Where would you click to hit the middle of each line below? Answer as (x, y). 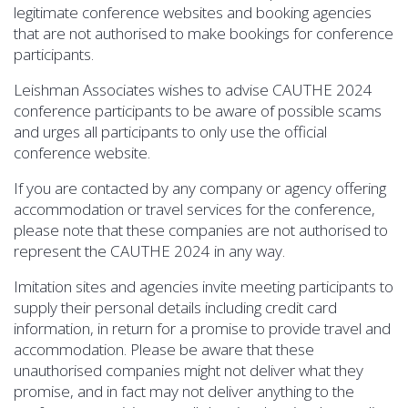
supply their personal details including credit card (175, 307)
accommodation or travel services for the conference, (194, 209)
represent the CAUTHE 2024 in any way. (151, 250)
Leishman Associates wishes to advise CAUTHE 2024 (193, 89)
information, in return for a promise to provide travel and (202, 328)
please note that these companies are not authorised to (201, 229)
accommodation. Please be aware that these (164, 349)
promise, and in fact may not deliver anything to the (184, 391)
